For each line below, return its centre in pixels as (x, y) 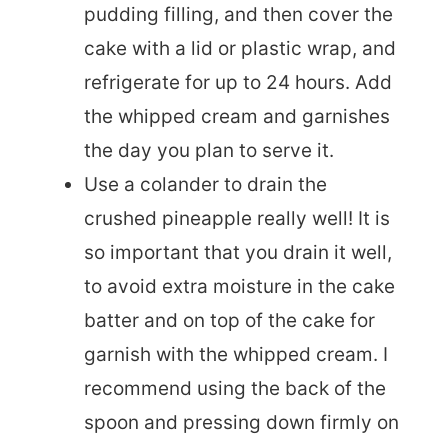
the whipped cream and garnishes (237, 116)
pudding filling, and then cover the (238, 14)
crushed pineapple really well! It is (237, 218)
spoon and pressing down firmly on (241, 422)
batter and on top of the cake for (229, 320)
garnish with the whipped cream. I (236, 354)
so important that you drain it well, (238, 252)
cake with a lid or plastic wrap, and (240, 48)
